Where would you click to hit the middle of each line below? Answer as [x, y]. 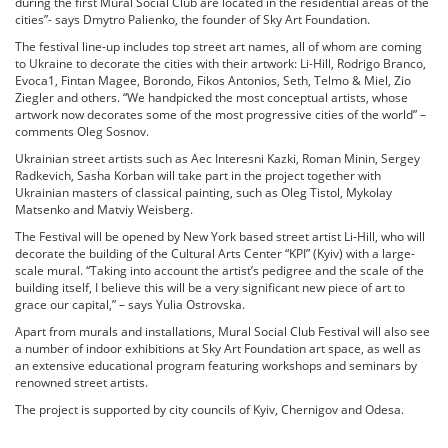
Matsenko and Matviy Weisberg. [104, 209]
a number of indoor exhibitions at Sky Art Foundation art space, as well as [218, 348]
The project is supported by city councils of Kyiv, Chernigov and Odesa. [209, 409]
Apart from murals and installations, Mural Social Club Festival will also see [222, 331]
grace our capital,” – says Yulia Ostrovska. [130, 304]
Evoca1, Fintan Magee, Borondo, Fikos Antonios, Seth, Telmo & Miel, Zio [213, 80]
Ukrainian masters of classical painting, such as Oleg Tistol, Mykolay [203, 192]
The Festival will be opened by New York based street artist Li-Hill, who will [220, 236]
